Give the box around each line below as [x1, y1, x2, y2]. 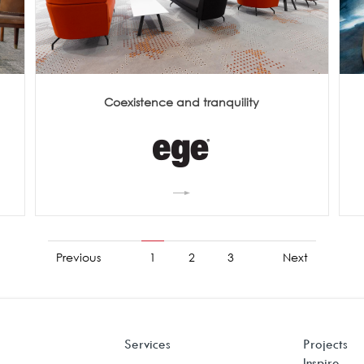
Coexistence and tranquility [104, 93, 260, 110]
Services [123, 335, 171, 352]
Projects [302, 335, 348, 352]
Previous [56, 249, 101, 265]
